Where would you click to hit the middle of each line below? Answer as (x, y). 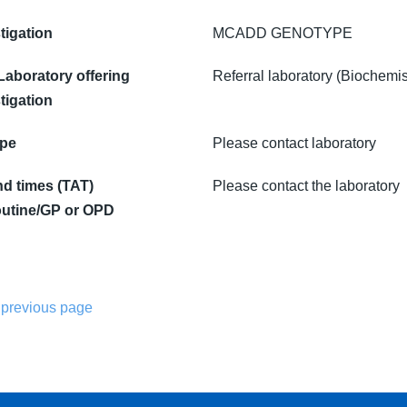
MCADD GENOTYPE (283, 33)
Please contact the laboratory (306, 186)
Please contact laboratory (294, 143)
